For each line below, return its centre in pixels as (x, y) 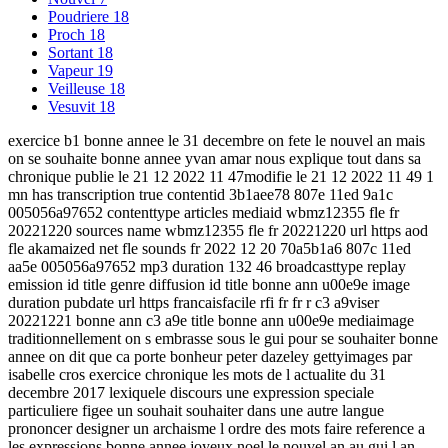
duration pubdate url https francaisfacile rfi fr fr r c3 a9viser (193, 302)
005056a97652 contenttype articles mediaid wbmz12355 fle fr (203, 212)
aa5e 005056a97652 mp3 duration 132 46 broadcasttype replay (207, 266)
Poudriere (80, 16)
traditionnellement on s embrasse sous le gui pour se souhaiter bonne (223, 338)
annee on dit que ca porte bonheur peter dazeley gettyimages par (210, 356)
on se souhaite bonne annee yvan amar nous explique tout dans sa (214, 158)
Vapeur (72, 70)
